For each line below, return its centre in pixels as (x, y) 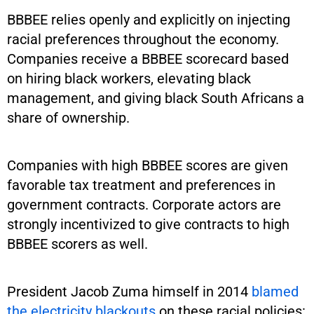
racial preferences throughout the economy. (143, 39)
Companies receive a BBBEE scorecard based (148, 59)
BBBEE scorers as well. (77, 244)
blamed (275, 291)
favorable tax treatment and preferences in (141, 185)
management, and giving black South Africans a (156, 98)
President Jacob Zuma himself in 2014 (129, 291)
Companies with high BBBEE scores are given (148, 165)
